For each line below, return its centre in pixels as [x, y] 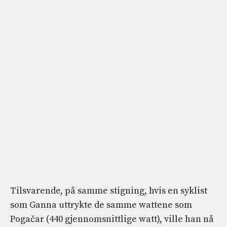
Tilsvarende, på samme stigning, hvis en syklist [109, 191]
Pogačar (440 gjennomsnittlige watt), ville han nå [112, 219]
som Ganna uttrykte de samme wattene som [101, 205]
